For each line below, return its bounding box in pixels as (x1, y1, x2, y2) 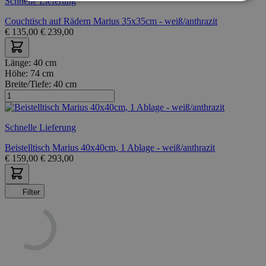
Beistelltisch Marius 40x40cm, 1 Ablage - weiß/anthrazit (5, 142, 215, 153)
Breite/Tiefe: (5, 78, 53, 89)
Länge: (5, 57, 33, 68)
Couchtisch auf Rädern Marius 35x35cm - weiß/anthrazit (5, 15, 217, 26)
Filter (22, 188, 40, 197)
